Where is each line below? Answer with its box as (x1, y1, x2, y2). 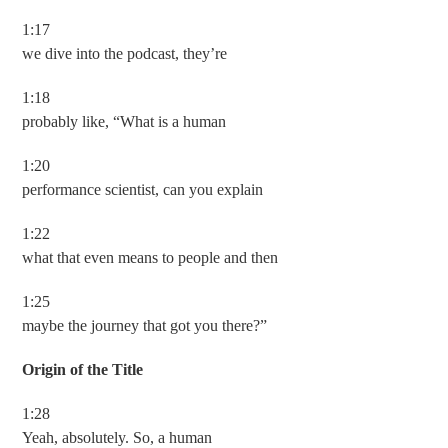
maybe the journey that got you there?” (22, 317, 268, 334)
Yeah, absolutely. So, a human (22, 429, 213, 446)
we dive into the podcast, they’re (22, 45, 228, 62)
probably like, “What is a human (22, 113, 227, 130)
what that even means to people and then (22, 249, 279, 266)
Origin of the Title (22, 361, 144, 378)
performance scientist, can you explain (22, 181, 264, 198)
